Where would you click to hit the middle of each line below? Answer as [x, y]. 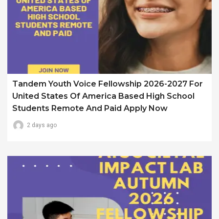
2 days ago [42, 125]
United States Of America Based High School [103, 96]
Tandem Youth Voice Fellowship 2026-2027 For [108, 84]
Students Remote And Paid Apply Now [90, 109]
